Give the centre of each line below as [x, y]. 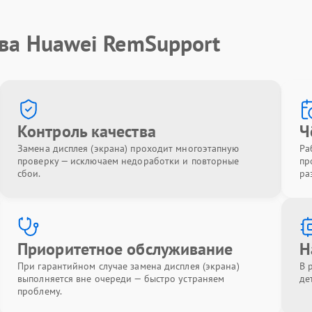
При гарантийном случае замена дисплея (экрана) [128, 266]
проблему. [40, 291]
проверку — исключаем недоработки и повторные [128, 161]
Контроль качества [87, 131]
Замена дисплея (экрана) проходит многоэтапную [128, 148]
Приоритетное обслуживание [125, 249]
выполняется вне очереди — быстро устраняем [121, 279]
